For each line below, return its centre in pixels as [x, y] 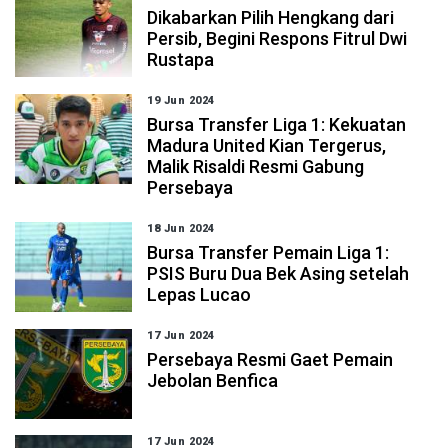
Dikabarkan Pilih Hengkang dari [271, 17]
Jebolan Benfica [213, 380]
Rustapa [181, 59]
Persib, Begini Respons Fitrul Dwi [277, 38]
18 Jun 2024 [181, 228]
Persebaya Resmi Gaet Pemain [270, 359]
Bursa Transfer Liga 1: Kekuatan [277, 124]
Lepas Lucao [199, 294]
